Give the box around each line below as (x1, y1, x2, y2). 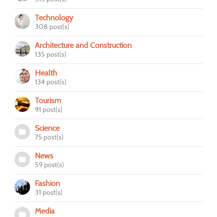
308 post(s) (35, 22, 69, 31)
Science (35, 123, 60, 133)
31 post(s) (35, 187, 62, 197)
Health (35, 68, 57, 77)
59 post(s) (35, 160, 64, 169)
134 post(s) (35, 77, 66, 86)
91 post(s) (35, 105, 62, 114)
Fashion (35, 178, 60, 188)
